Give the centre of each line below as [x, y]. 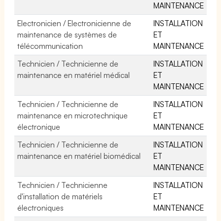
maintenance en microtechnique [73, 115]
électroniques [40, 207]
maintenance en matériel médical [74, 75]
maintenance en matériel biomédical [79, 156]
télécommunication [50, 46]
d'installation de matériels [60, 196]
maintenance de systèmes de [67, 34]
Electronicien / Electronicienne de [74, 23]
